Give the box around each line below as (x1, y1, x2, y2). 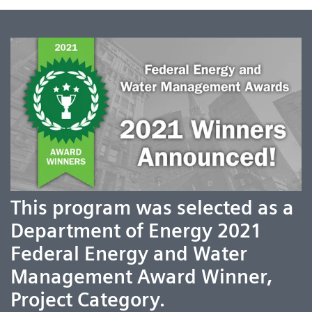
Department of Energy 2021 (10, 218, 262, 242)
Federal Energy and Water (10, 241, 247, 265)
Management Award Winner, (10, 264, 272, 288)
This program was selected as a (10, 195, 294, 219)
